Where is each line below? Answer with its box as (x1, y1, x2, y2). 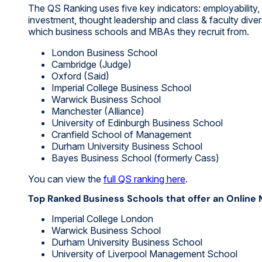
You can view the (28, 173, 104, 185)
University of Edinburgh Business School (51, 116, 223, 129)
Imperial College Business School (51, 81, 191, 94)
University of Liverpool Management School (51, 247, 237, 260)
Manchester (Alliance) (51, 105, 144, 117)
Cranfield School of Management (51, 128, 191, 140)
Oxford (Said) (51, 70, 109, 82)
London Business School (51, 46, 157, 58)
